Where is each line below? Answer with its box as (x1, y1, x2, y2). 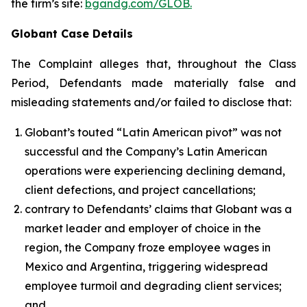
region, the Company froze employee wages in (25, 241, 271, 254)
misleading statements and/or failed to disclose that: (11, 95, 291, 109)
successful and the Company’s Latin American (25, 145, 267, 158)
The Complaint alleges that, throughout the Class (11, 57, 296, 71)
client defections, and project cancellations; (25, 183, 258, 197)
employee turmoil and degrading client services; (25, 279, 282, 293)
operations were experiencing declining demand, (25, 164, 285, 177)
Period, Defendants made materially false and (11, 76, 296, 90)
